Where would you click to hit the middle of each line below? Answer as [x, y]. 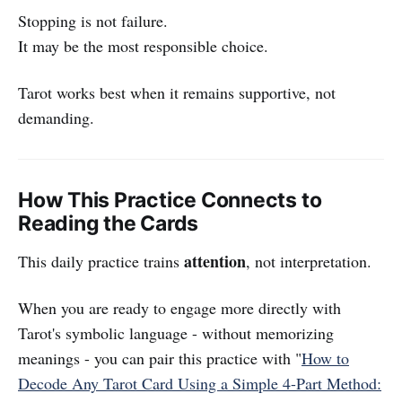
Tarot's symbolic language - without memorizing [176, 332]
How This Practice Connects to [170, 200]
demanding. [56, 117]
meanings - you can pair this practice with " [160, 358]
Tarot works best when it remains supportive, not [177, 92]
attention [215, 261]
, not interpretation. [309, 261]
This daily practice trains [101, 261]
